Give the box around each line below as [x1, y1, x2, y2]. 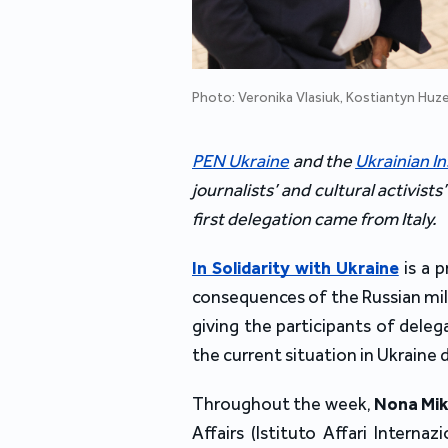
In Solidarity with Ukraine [192, 257, 399, 280]
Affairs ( [192, 422, 256, 445]
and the [289, 150, 356, 173]
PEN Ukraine [192, 150, 290, 173]
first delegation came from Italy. [192, 208, 437, 231]
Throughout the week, [192, 393, 375, 416]
